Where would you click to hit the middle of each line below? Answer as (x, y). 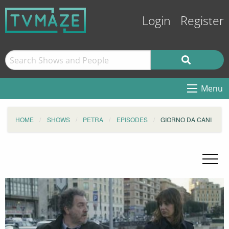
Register (202, 21)
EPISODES (132, 119)
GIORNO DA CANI (186, 119)
